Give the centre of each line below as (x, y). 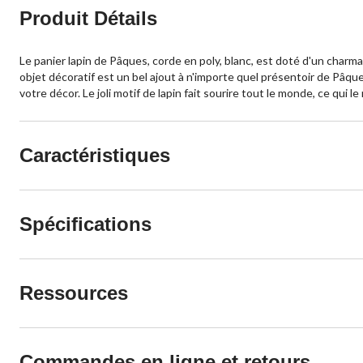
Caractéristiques (95, 155)
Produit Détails (88, 18)
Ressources (74, 293)
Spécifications (85, 224)
